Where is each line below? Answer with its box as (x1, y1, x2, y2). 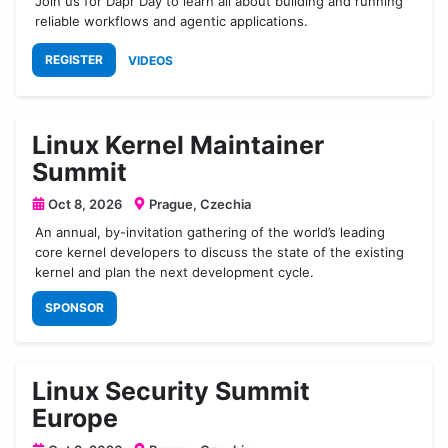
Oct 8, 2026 (45, 195, 122, 212)
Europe (32, 402, 118, 433)
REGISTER (45, 52, 103, 68)
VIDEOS (128, 52, 173, 68)
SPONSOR (45, 300, 104, 316)
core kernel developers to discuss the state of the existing (35, 243, 405, 260)
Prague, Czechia (146, 195, 251, 212)
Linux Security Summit (32, 375, 310, 406)
